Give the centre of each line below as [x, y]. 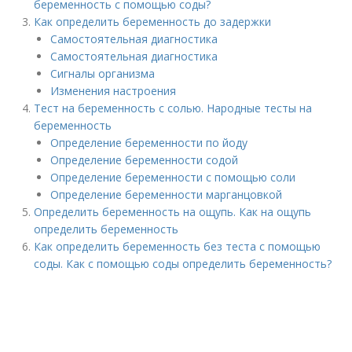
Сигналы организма [103, 73]
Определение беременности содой [145, 160]
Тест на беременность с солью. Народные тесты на [173, 108]
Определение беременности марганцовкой [167, 194]
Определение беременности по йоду [149, 143]
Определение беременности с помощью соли [173, 177]
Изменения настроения [114, 91]
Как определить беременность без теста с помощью [178, 246]
